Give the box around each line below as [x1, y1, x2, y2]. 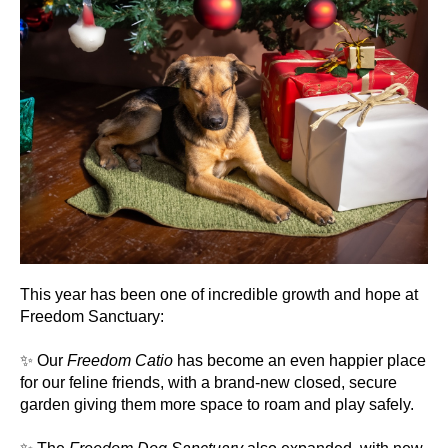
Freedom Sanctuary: [20, 307, 164, 325]
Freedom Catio [67, 351, 173, 369]
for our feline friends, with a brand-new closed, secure [20, 373, 397, 391]
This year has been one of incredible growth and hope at [20, 285, 418, 303]
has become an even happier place [173, 351, 426, 369]
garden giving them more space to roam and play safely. [20, 395, 414, 413]
